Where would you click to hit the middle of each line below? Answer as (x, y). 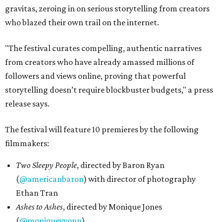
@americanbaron (52, 179)
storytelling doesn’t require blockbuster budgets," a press (109, 90)
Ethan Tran (37, 193)
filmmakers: (27, 143)
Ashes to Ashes (39, 207)
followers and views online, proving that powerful (95, 76)
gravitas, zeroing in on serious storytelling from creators (107, 8)
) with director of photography (140, 179)
